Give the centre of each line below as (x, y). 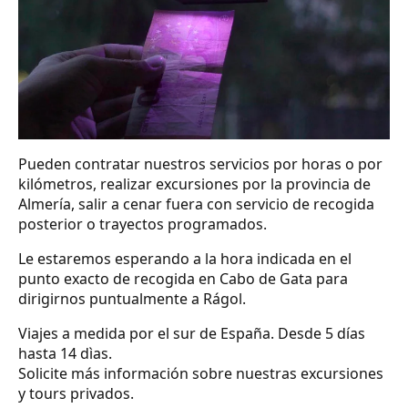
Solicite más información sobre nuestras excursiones (201, 373)
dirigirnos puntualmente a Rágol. (132, 298)
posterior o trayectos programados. (143, 224)
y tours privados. (76, 393)
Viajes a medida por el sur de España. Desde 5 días (192, 333)
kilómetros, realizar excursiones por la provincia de (194, 184)
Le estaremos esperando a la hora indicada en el (185, 258)
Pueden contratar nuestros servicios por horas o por (200, 163)
